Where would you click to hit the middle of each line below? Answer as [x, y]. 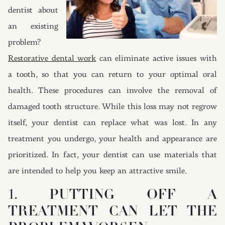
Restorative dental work [52, 59]
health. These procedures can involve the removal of [113, 91]
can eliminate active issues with [157, 59]
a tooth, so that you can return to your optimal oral [113, 75]
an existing [33, 27]
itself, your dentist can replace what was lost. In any [113, 123]
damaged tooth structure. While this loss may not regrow [113, 107]
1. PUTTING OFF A [113, 195]
